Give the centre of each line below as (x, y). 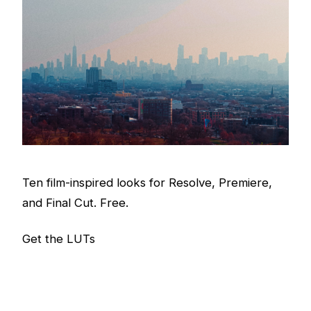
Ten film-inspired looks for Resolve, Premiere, (147, 183)
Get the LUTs (59, 238)
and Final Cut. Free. (75, 203)
